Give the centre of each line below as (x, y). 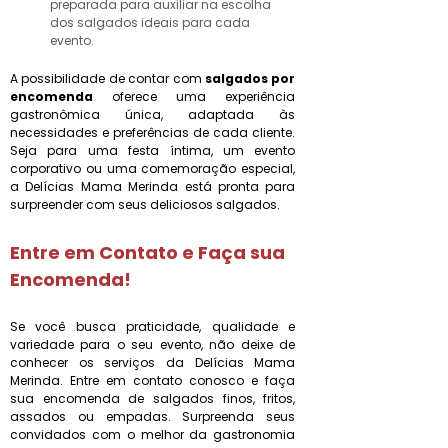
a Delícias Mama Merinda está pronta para (153, 186)
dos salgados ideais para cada (150, 22)
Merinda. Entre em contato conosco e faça (153, 380)
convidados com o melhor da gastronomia (153, 434)
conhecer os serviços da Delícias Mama (153, 362)
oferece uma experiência (194, 96)
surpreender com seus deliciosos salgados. (145, 204)
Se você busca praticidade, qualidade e (153, 326)
